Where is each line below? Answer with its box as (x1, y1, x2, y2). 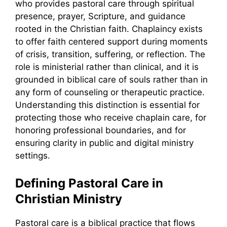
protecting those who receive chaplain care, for (15, 112, 206, 123)
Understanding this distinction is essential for (15, 100, 200, 110)
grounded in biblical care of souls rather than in (15, 74, 208, 85)
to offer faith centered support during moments (15, 36, 208, 47)
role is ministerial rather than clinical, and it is (15, 62, 199, 72)
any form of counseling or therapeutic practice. (15, 87, 205, 98)
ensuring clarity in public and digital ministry (15, 138, 194, 148)
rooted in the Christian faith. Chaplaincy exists (15, 24, 203, 34)
